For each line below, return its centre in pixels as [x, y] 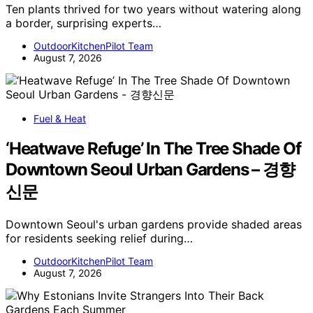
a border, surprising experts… [83, 23]
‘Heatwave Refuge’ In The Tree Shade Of [153, 148]
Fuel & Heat [60, 119]
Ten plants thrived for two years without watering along [153, 9]
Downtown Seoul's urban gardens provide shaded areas [154, 224]
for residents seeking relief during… [99, 238]
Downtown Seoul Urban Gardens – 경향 [150, 169]
